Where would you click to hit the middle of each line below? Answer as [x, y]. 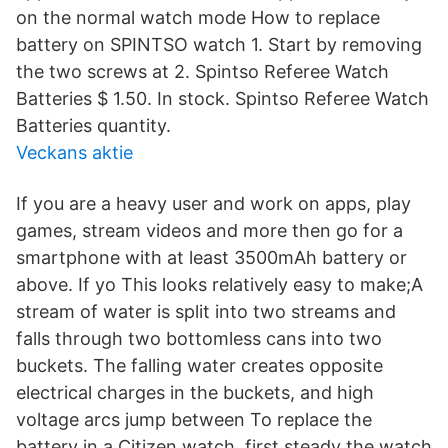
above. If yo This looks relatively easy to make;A [219, 284]
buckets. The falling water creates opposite [199, 365]
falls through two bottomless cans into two [199, 338]
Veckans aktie [74, 152]
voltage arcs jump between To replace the [194, 419]
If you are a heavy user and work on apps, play [213, 203]
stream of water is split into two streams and [206, 311]
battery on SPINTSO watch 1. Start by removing [219, 44]
